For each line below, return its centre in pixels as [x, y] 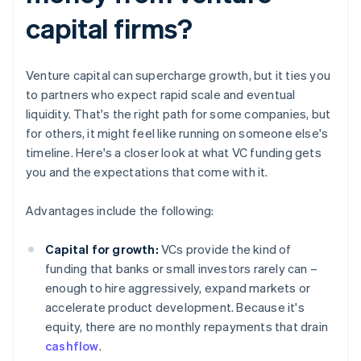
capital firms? [109, 28]
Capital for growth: [102, 249]
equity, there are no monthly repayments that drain [187, 327]
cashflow [72, 346]
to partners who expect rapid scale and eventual [161, 95]
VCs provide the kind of [225, 249]
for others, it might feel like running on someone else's [177, 133]
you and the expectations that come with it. [147, 172]
